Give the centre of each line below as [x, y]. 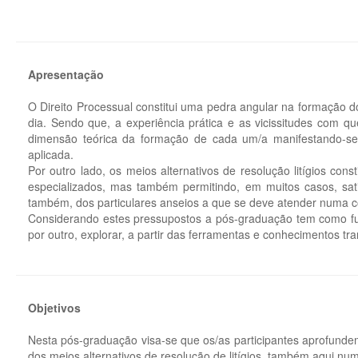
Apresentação [66, 74]
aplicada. [51, 154]
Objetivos [54, 308]
